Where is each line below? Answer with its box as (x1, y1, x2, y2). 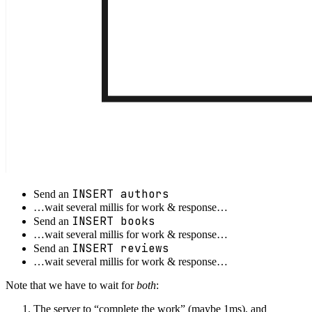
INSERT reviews (72, 240, 169, 256)
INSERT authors (72, 186, 169, 201)
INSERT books (72, 213, 155, 228)
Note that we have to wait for (6, 279, 136, 291)
